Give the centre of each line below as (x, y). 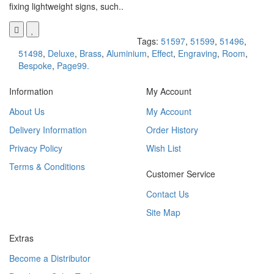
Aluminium (127, 54)
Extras (21, 238)
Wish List (164, 148)
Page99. (73, 66)
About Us (27, 112)
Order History (172, 130)
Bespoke (35, 66)
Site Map (163, 213)
